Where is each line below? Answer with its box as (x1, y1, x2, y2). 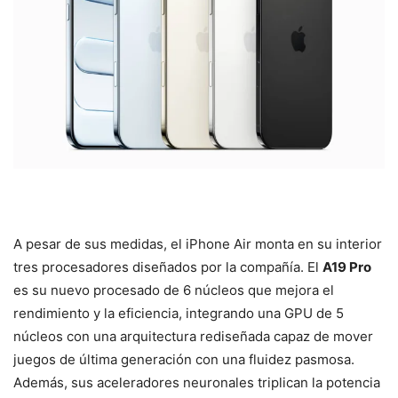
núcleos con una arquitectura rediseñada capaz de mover (13, 327, 373, 345)
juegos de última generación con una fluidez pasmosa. (13, 350, 354, 368)
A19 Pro (322, 258, 371, 275)
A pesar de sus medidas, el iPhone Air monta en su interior (13, 235, 382, 252)
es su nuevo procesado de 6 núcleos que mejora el (13, 281, 334, 298)
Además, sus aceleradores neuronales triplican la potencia (13, 373, 380, 391)
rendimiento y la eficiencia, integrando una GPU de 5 (13, 304, 344, 322)
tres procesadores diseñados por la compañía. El (13, 258, 322, 275)
